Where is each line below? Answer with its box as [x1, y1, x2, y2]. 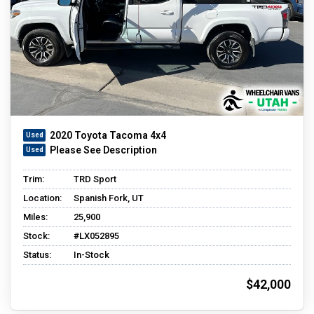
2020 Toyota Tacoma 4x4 [50, 129, 166, 141]
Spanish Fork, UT [74, 192, 144, 203]
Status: [23, 249, 51, 260]
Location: [23, 192, 62, 203]
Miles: [23, 211, 48, 222]
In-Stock [74, 249, 109, 260]
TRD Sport [74, 173, 116, 184]
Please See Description [50, 144, 157, 156]
